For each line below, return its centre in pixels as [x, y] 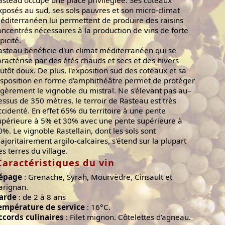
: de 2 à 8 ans [41, 197]
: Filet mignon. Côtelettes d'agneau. [127, 217]
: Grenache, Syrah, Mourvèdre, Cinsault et [97, 177]
